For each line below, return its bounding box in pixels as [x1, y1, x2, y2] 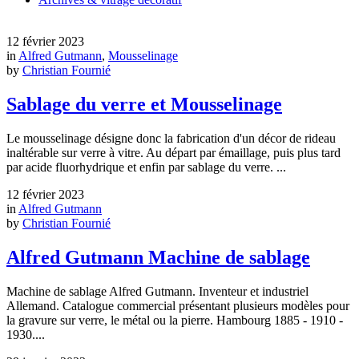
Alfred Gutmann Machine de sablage [6, 246, 310, 268]
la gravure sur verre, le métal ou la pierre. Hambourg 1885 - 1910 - [6, 313, 343, 327]
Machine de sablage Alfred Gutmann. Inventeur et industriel [6, 284, 309, 298]
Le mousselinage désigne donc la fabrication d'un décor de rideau [6, 131, 336, 145]
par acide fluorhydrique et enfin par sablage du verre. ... [6, 159, 286, 174]
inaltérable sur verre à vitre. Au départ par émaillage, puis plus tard [6, 145, 341, 159]
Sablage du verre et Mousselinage [6, 93, 282, 115]
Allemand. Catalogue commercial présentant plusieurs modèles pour [6, 298, 349, 313]
